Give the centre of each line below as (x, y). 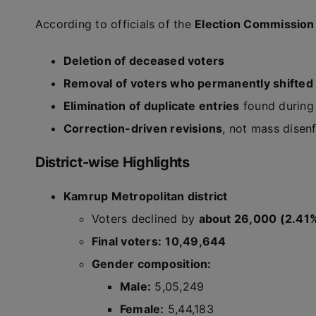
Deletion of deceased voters (144, 61)
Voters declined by (145, 219)
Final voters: (127, 241)
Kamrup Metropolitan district (145, 196)
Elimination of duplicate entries (151, 106)
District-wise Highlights (112, 162)
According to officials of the (115, 24)
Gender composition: (151, 264)
